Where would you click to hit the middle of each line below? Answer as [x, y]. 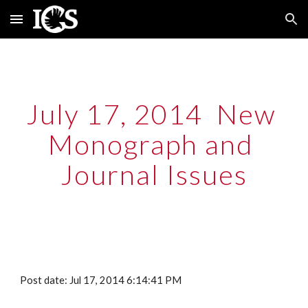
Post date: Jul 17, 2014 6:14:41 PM [101, 280]
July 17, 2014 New [151, 114]
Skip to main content [60, 25]
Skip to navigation [254, 25]
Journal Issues [154, 175]
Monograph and [151, 144]
